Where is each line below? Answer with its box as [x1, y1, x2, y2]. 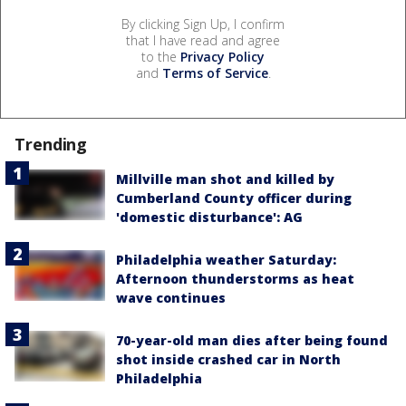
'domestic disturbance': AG [116, 208, 303, 227]
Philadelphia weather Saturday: [116, 251, 336, 269]
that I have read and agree [126, 32, 280, 50]
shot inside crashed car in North [116, 351, 341, 369]
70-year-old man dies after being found [116, 332, 388, 350]
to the [141, 48, 180, 66]
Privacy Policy [180, 48, 265, 66]
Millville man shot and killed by [116, 170, 334, 188]
